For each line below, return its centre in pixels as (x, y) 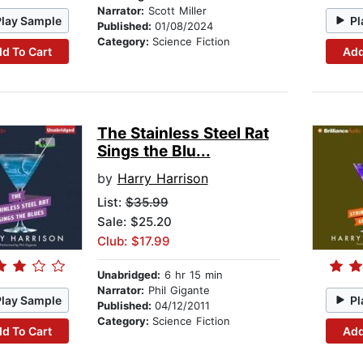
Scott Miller (175, 11)
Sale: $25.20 (134, 222)
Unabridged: (128, 275)
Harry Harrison (162, 179)
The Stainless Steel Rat (183, 134)
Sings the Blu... (154, 152)
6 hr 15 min (191, 275)
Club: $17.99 (133, 241)
